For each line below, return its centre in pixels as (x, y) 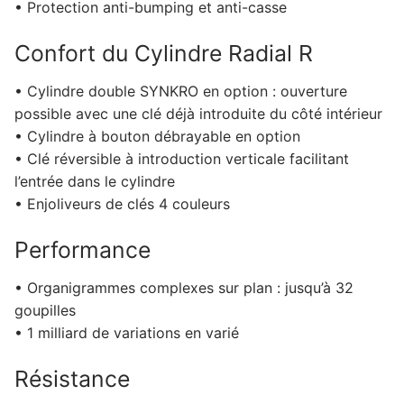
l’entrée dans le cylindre (95, 181)
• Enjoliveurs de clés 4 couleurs (122, 203)
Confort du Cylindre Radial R (164, 54)
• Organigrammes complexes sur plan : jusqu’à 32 (184, 287)
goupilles (45, 310)
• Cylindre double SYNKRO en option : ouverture (181, 91)
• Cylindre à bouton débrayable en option (157, 136)
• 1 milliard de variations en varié (127, 332)
